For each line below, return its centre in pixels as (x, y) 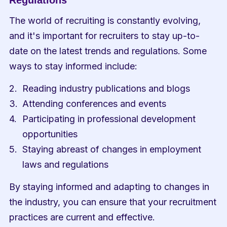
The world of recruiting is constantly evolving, (105, 21)
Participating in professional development (109, 119)
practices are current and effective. (82, 217)
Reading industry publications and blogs (106, 88)
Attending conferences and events (94, 104)
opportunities (50, 134)
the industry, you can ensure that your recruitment (113, 202)
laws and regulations (66, 164)
